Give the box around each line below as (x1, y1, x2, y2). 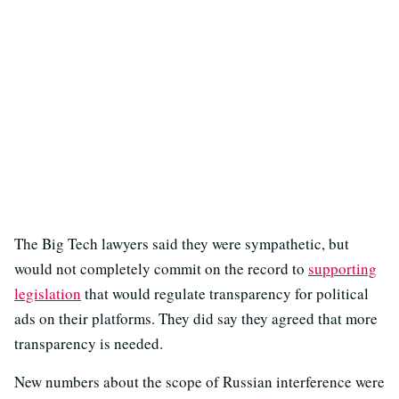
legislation (14, 282, 81, 304)
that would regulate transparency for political (81, 282, 369, 304)
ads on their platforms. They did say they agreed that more (14, 307, 378, 329)
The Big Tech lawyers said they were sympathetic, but (14, 232, 349, 254)
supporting (308, 257, 377, 279)
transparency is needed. (14, 332, 163, 354)
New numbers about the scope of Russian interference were (14, 370, 385, 392)
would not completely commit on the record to (14, 257, 308, 279)
